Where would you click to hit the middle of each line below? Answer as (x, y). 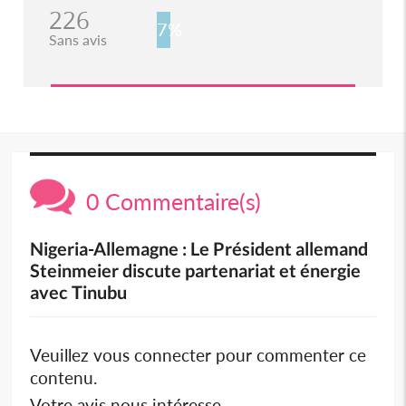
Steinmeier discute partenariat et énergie (196, 271)
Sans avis (77, 40)
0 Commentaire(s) (169, 202)
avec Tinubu (79, 292)
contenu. (64, 378)
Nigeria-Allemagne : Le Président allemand (199, 249)
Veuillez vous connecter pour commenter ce (198, 355)
